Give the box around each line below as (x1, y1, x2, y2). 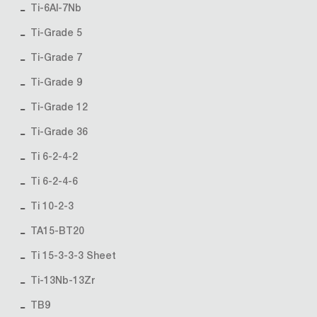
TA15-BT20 (30, 227, 84, 237)
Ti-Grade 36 (30, 128, 88, 138)
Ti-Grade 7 (30, 54, 82, 64)
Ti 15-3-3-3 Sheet (30, 252, 116, 262)
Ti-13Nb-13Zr (30, 277, 95, 287)
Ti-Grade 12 (30, 103, 88, 113)
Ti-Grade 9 (30, 79, 82, 88)
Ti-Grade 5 (30, 29, 82, 39)
